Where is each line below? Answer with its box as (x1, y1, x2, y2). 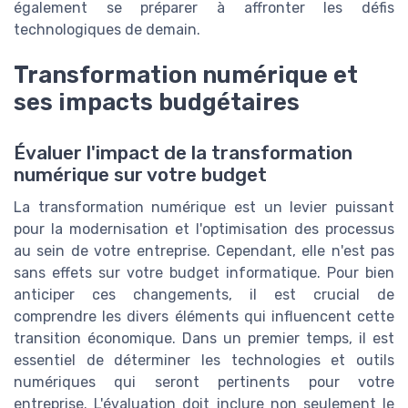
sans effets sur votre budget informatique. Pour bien (14, 264, 394, 282)
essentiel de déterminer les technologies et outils (14, 352, 394, 370)
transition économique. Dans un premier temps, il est (14, 330, 394, 348)
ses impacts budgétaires (14, 88, 300, 116)
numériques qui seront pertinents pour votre (14, 373, 394, 392)
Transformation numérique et (14, 61, 358, 88)
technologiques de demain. (14, 20, 200, 38)
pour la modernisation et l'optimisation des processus (14, 220, 394, 239)
